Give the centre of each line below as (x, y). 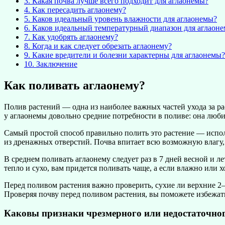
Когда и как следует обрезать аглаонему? (101, 46)
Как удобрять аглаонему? (74, 37)
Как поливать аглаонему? (75, 85)
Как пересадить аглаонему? (78, 10)
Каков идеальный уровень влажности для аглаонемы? (124, 19)
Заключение (56, 64)
